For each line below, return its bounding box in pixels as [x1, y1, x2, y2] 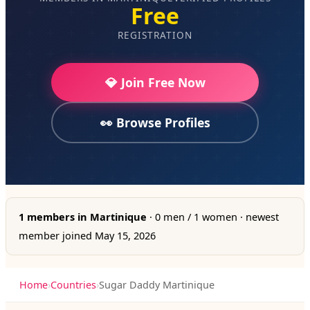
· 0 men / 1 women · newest [147, 210, 279, 224]
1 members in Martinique [19, 210, 147, 224]
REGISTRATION [118, 28, 192, 42]
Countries [51, 278, 96, 291]
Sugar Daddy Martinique [99, 278, 215, 291]
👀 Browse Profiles [100, 114, 210, 131]
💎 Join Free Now [104, 74, 206, 91]
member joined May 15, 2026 [19, 228, 156, 242]
